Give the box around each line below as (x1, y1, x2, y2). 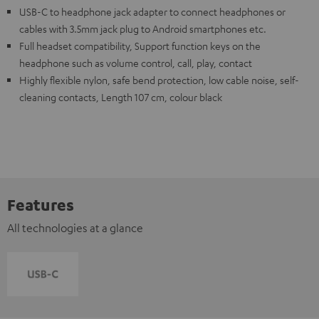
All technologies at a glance (7, 220, 143, 235)
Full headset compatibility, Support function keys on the (19, 38, 261, 52)
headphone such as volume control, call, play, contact (19, 56, 252, 69)
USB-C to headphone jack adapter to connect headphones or (19, 4, 286, 18)
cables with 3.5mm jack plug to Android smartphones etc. (19, 21, 266, 35)
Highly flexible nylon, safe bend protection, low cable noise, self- (19, 73, 299, 86)
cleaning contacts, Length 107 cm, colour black (19, 90, 222, 103)
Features (7, 194, 74, 214)
